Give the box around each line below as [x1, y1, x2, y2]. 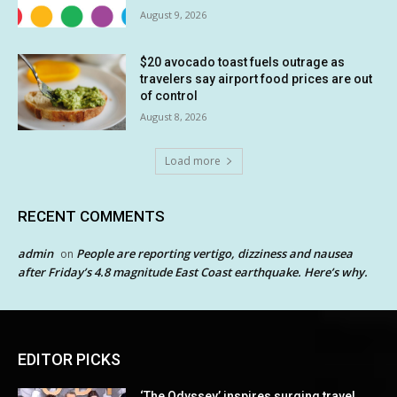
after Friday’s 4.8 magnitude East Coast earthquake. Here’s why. [18, 263, 368, 280]
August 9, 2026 [140, 7, 207, 21]
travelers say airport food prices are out [140, 72, 373, 87]
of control [140, 89, 198, 104]
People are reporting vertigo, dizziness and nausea [76, 245, 353, 261]
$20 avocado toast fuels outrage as [140, 55, 346, 70]
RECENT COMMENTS [18, 206, 165, 225]
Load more [164, 152, 221, 168]
